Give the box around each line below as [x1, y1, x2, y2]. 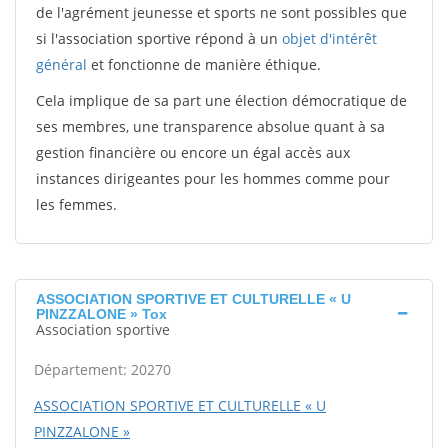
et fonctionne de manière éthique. [87, 55, 321, 74]
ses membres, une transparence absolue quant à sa [36, 117, 385, 136]
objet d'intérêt [282, 29, 377, 48]
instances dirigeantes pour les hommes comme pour [36, 169, 390, 188]
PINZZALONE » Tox [36, 306, 167, 322]
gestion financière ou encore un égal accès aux [36, 143, 350, 162]
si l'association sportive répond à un [36, 29, 282, 48]
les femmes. [36, 195, 117, 214]
